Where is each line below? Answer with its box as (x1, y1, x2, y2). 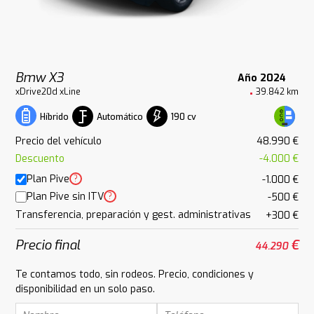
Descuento (15, 152, 65, 166)
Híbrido (40, 111, 69, 123)
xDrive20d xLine (15, 86, 81, 98)
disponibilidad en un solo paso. (15, 282, 156, 296)
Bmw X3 (15, 69, 64, 87)
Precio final (15, 235, 81, 254)
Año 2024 (237, 71, 286, 85)
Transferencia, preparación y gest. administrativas (15, 207, 252, 221)
